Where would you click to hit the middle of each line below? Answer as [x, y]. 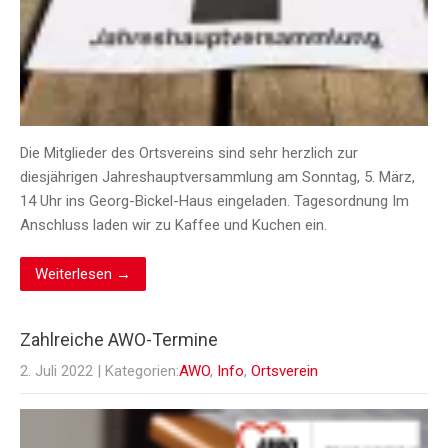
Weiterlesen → [83, 274]
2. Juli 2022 [56, 371]
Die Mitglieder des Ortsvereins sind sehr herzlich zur [189, 153]
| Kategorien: [138, 371]
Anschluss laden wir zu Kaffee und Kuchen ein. [173, 225]
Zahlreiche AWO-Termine [119, 340]
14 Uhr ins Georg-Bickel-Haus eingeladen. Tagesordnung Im [214, 201]
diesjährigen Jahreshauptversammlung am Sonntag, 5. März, [217, 177]
